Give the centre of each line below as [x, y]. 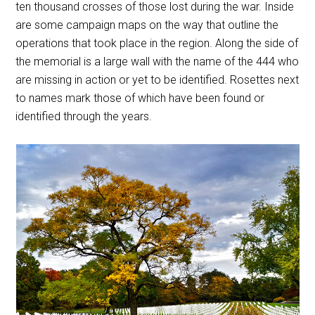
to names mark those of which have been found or [140, 98]
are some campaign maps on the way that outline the [147, 25]
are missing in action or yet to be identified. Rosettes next [157, 79]
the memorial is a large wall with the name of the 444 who [157, 61]
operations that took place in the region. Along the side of [157, 43]
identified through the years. [84, 116]
